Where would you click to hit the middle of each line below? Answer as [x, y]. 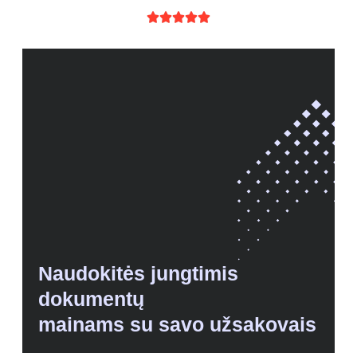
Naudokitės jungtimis [138, 274]
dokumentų [91, 299]
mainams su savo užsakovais [177, 325]
